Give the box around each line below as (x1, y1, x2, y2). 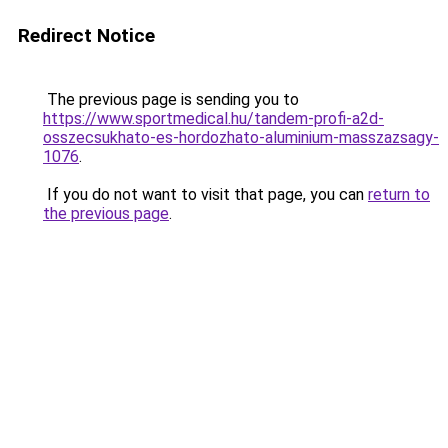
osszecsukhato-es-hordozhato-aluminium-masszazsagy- (43, 128, 439, 147)
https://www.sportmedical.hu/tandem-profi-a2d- (43, 109, 384, 128)
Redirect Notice (18, 24, 155, 47)
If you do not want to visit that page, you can (43, 185, 368, 204)
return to (368, 185, 430, 204)
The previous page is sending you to (43, 90, 299, 109)
